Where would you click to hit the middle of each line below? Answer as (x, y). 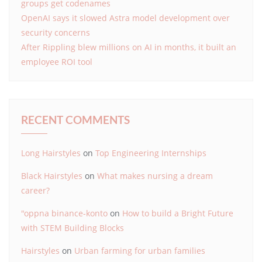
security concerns (56, 32)
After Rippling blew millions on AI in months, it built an (129, 47)
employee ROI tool (57, 61)
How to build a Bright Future (178, 213)
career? (35, 190)
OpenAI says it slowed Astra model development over (125, 18)
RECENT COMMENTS (75, 119)
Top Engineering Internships (151, 153)
